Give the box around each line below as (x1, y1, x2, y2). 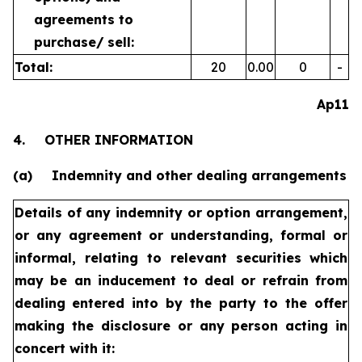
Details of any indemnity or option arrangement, (15, 204, 347, 221)
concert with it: (15, 340, 115, 356)
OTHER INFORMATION (44, 132, 193, 148)
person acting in (231, 318, 347, 334)
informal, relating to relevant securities (15, 250, 301, 266)
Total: (15, 59, 53, 75)
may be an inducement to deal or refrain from (15, 272, 347, 288)
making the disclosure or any (15, 318, 225, 334)
